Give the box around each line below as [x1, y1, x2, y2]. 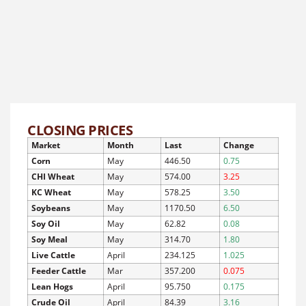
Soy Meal [31, 233, 68, 245]
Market [31, 139, 60, 151]
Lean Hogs [31, 280, 73, 292]
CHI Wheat [31, 170, 74, 182]
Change [223, 139, 254, 151]
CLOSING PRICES [27, 120, 133, 139]
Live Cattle [31, 249, 75, 261]
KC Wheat [31, 186, 71, 198]
